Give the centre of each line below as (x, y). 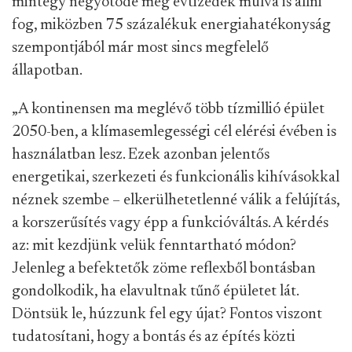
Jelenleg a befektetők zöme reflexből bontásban (164, 269)
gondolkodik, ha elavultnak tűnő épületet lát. (155, 291)
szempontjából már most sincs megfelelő (140, 48)
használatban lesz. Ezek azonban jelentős (141, 155)
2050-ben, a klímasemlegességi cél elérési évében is (174, 132)
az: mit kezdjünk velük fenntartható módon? (154, 246)
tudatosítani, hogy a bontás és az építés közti (154, 337)
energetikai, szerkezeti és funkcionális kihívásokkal (176, 178)
